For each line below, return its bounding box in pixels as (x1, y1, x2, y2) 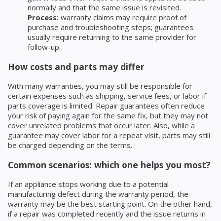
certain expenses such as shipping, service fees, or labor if (8, 91, 206, 101)
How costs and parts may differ (8, 60, 145, 73)
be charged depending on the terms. (8, 140, 132, 150)
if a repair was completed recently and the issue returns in (8, 209, 206, 219)
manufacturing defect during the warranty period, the (8, 189, 188, 199)
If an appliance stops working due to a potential (8, 179, 169, 189)
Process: (28, 12, 59, 23)
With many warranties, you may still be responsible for (8, 81, 192, 91)
